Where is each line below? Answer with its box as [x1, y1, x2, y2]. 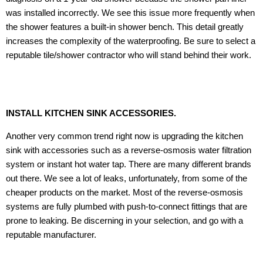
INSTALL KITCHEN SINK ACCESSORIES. [6, 109, 176, 119]
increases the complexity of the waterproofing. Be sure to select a [6, 36, 255, 46]
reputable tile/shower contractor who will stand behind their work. [6, 50, 251, 60]
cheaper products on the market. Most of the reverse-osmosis [6, 187, 243, 197]
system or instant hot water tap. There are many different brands [6, 159, 251, 169]
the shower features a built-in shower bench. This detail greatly [6, 22, 244, 32]
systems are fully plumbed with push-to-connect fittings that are [6, 201, 247, 211]
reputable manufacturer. [6, 230, 96, 240]
